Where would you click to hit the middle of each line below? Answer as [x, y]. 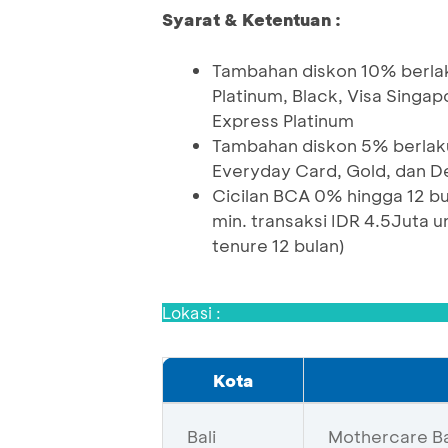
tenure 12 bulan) [278, 245]
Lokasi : [191, 313]
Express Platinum [283, 120]
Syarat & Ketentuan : [251, 19]
